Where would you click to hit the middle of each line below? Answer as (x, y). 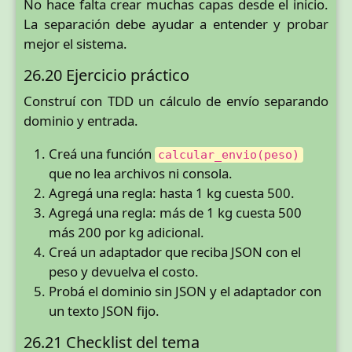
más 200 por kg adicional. (126, 233)
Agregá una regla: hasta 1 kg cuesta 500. (172, 193)
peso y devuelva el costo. (124, 272)
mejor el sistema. (75, 43)
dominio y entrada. (81, 121)
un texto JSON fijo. (104, 311)
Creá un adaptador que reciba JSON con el (175, 252)
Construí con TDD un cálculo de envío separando (176, 101)
